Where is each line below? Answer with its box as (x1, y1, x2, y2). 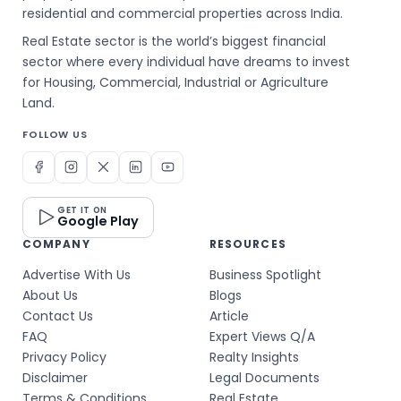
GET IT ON (57, 203, 108, 216)
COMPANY (22, 235, 90, 252)
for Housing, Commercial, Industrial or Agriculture (22, 73, 329, 91)
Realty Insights (209, 347, 299, 366)
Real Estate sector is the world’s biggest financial (22, 31, 327, 50)
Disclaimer (22, 368, 89, 387)
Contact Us (22, 306, 94, 325)
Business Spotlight (209, 265, 321, 284)
